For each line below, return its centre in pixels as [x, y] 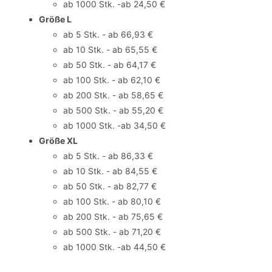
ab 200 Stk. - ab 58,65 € [113, 95]
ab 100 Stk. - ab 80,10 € [112, 201]
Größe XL [58, 141]
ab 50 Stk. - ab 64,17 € [110, 65]
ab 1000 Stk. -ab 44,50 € [114, 247]
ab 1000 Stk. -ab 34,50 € [114, 125]
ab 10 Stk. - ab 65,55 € [110, 49]
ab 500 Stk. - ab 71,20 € [112, 232]
